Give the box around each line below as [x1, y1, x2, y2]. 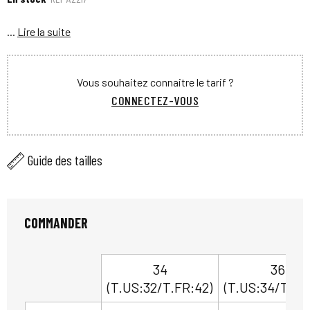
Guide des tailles [28, 152, 102, 169]
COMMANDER [24, 214, 88, 231]
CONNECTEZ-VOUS [111, 93, 199, 109]
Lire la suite [17, 25, 71, 39]
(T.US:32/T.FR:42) [107, 278, 212, 295]
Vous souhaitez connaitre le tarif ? [76, 75, 234, 89]
